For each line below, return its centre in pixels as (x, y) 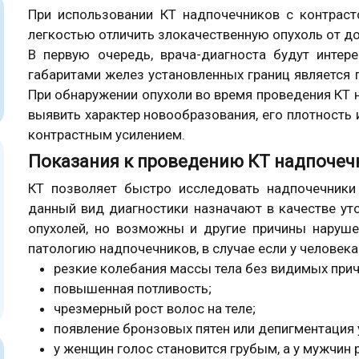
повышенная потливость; (133, 288)
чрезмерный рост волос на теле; (155, 309)
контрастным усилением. (107, 135)
